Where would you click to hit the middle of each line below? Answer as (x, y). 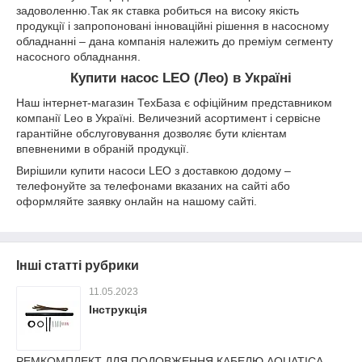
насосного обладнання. (80, 57)
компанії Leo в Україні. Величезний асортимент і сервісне (168, 118)
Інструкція (118, 309)
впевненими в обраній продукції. (103, 148)
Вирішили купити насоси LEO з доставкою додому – (154, 170)
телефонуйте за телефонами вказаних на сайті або (153, 185)
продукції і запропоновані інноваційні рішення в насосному (173, 26)
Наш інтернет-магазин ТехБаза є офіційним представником (174, 102)
